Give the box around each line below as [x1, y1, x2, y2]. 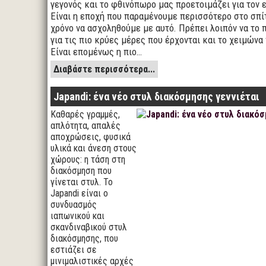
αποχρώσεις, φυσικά [50, 131, 131, 142]
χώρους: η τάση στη [50, 154, 125, 165]
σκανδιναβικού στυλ [50, 221, 127, 233]
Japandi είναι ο [50, 188, 108, 199]
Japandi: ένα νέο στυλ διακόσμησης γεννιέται [53, 90, 259, 103]
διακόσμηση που [50, 165, 112, 176]
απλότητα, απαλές [50, 120, 121, 131]
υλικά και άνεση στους [50, 142, 137, 154]
